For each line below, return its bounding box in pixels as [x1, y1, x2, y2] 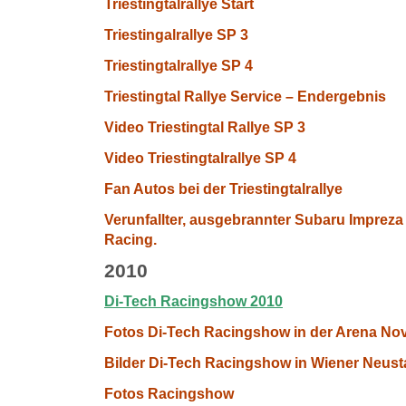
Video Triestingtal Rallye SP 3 [104, 120, 305, 135]
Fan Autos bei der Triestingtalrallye [104, 181, 343, 197]
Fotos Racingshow [104, 386, 234, 401]
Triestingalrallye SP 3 [104, 27, 248, 43]
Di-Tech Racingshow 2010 [104, 294, 283, 309]
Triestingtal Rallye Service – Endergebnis [104, 89, 386, 104]
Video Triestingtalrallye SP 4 [104, 150, 296, 166]
